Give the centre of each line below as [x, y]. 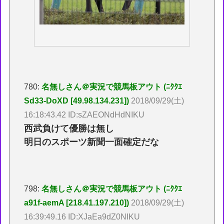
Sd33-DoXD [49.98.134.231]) [77, 100]
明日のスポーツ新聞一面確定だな [92, 142]
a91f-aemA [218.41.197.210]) [77, 203]
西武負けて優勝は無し [69, 128]
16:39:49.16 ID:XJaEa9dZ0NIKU [82, 217]
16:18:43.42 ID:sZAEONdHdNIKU [84, 114]
